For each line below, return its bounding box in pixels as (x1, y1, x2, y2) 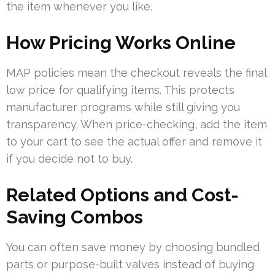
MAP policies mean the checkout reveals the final (6, 66, 266, 80)
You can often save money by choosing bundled (6, 241, 260, 254)
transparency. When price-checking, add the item (6, 118, 267, 131)
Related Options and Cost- (6, 184, 239, 206)
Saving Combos (6, 206, 143, 228)
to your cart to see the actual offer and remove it (6, 135, 262, 149)
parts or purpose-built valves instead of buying (6, 258, 254, 271)
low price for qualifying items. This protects (6, 83, 234, 97)
